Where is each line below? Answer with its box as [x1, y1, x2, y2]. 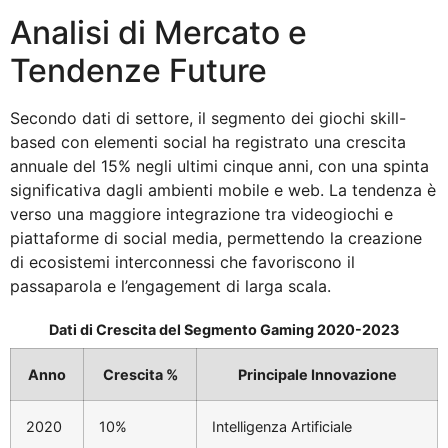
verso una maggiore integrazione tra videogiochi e [10, 204, 393, 225]
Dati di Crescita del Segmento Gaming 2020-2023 [49, 320, 399, 338]
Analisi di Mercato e [10, 13, 307, 53]
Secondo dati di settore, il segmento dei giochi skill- [10, 108, 406, 129]
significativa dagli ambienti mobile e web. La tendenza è [10, 180, 436, 201]
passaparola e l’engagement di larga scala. [10, 276, 331, 297]
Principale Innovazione [237, 365, 397, 383]
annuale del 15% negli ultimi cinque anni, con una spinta [10, 156, 429, 177]
